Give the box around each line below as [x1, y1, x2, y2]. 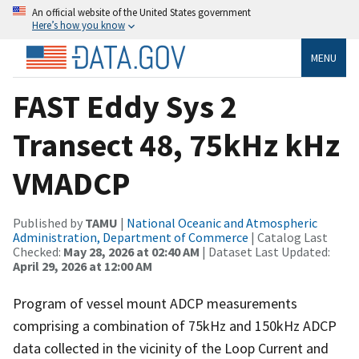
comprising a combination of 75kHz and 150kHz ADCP [13, 316, 337, 335]
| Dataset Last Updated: [200, 243, 330, 260]
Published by [13, 214, 85, 231]
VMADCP [13, 163, 130, 204]
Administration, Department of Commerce [13, 228, 248, 245]
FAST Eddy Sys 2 [13, 86, 237, 127]
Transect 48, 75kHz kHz [13, 124, 340, 165]
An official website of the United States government [32, 6, 251, 18]
